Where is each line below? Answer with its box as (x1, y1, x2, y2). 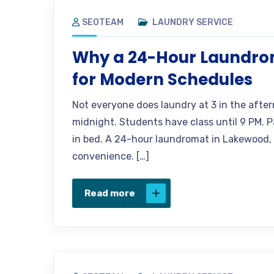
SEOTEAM (82, 17, 124, 28)
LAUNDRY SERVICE (152, 17, 233, 28)
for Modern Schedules (72, 68, 253, 91)
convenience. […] (72, 150, 149, 162)
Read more (84, 187, 135, 199)
